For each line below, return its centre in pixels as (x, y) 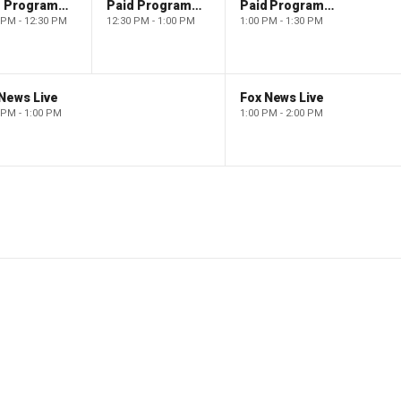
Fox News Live (282, 97)
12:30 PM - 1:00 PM (150, 21)
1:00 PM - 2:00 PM (281, 113)
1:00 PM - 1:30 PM (281, 21)
